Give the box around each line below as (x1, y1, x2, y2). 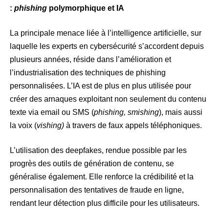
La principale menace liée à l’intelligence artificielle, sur (10, 29, 201, 38)
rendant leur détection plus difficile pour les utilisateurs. (10, 199, 199, 208)
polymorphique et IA (47, 4, 124, 13)
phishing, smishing (94, 108, 159, 117)
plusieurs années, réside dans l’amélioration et (10, 55, 171, 64)
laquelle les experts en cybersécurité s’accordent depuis (10, 42, 204, 51)
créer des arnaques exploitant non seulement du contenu (10, 95, 206, 104)
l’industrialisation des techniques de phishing (10, 68, 166, 77)
